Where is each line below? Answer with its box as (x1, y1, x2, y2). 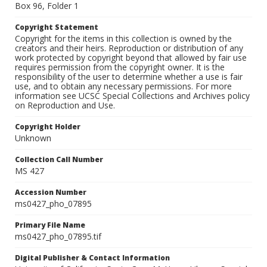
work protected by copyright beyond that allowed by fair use (15, 52, 247, 64)
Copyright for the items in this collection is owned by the (15, 33, 232, 45)
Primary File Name (15, 220, 85, 231)
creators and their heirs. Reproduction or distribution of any (15, 42, 243, 54)
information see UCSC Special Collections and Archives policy (15, 90, 250, 102)
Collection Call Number (15, 154, 103, 165)
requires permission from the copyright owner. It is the (15, 61, 225, 73)
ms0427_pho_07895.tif (15, 231, 101, 243)
